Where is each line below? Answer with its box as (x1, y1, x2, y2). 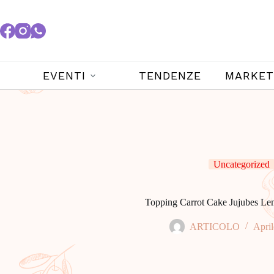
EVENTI (42, 69, 86, 82)
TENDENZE (138, 69, 201, 82)
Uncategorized (213, 158, 270, 169)
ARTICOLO (189, 221, 240, 232)
